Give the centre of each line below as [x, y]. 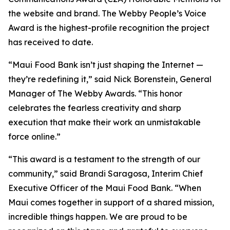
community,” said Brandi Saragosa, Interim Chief [106, 174]
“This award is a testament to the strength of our [104, 159]
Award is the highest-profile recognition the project [109, 28]
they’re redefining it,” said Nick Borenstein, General [110, 79]
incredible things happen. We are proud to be [98, 217]
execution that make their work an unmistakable [104, 122]
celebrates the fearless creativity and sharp [95, 108]
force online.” [34, 137]
